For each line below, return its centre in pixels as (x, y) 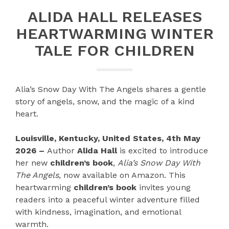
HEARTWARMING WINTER (114, 33)
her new (33, 163)
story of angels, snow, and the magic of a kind (105, 101)
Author (62, 150)
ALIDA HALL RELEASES (114, 16)
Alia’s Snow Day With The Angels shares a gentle (111, 89)
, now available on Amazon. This (122, 175)
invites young (164, 187)
